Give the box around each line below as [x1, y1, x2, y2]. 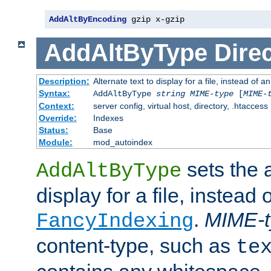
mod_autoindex [93, 137, 152, 148]
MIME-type [189, 89, 233, 99]
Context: [38, 101, 74, 111]
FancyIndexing [36, 210, 194, 233]
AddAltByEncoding [49, 14, 126, 24]
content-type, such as [36, 234, 236, 258]
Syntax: [38, 88, 70, 99]
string [155, 89, 185, 99]
